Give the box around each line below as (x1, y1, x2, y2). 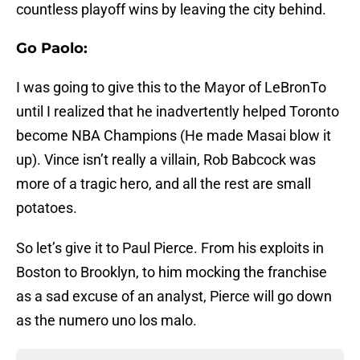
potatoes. (16, 199, 77, 217)
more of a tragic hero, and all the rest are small (16, 175, 311, 193)
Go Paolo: (16, 39, 88, 58)
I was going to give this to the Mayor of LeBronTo (16, 79, 326, 96)
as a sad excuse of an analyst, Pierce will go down (16, 288, 332, 305)
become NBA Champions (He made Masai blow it (16, 127, 331, 145)
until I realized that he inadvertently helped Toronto (16, 103, 339, 121)
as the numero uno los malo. (16, 312, 197, 329)
